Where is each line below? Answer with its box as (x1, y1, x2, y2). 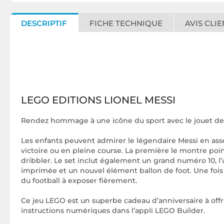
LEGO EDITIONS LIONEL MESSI (21, 94, 175, 106)
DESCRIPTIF (21, 18, 67, 28)
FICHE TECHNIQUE (89, 18, 162, 28)
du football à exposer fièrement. (21, 176, 137, 185)
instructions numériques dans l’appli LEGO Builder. (21, 206, 205, 215)
